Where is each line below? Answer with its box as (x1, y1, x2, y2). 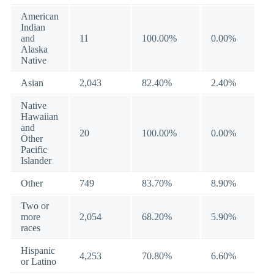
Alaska (21, 44, 48, 54)
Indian (21, 22, 45, 32)
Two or (21, 201, 49, 211)
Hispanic (21, 245, 55, 256)
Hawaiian (21, 111, 58, 122)
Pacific (21, 144, 47, 155)
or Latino (21, 256, 56, 267)
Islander (21, 155, 51, 166)
